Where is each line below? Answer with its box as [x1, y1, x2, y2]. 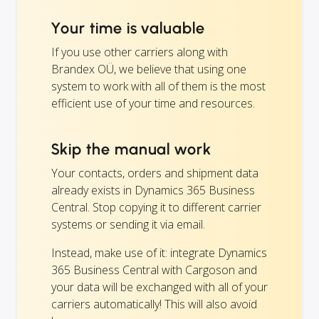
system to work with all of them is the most [51, 78, 266, 94]
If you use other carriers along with [51, 44, 228, 60]
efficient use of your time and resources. [51, 95, 255, 111]
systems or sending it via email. [51, 216, 205, 232]
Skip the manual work [51, 140, 212, 159]
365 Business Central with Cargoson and [51, 262, 257, 278]
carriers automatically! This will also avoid [51, 296, 257, 312]
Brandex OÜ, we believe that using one [51, 61, 246, 77]
